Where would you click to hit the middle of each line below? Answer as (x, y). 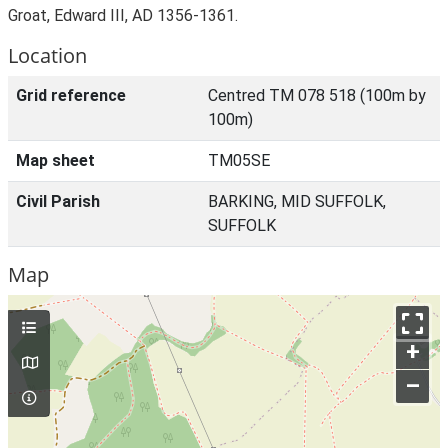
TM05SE (239, 160)
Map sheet (55, 160)
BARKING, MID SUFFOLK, (297, 201)
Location (47, 55)
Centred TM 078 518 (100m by (317, 95)
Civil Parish (58, 201)
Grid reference (71, 95)
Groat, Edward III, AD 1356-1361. (123, 15)
